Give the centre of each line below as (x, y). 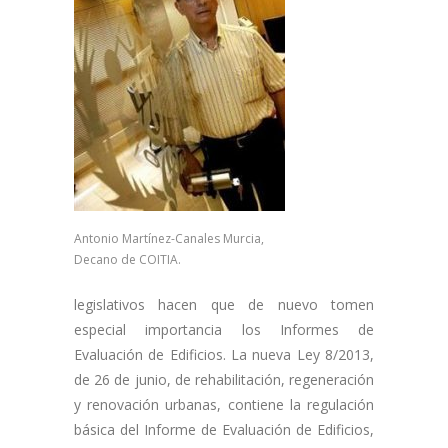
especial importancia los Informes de (224, 329)
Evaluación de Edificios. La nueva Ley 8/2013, (224, 354)
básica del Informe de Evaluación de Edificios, (224, 429)
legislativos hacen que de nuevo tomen (224, 304)
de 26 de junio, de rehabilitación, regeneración (224, 379)
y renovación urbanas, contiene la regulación (224, 404)
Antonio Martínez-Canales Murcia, (169, 238)
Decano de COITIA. (127, 259)
